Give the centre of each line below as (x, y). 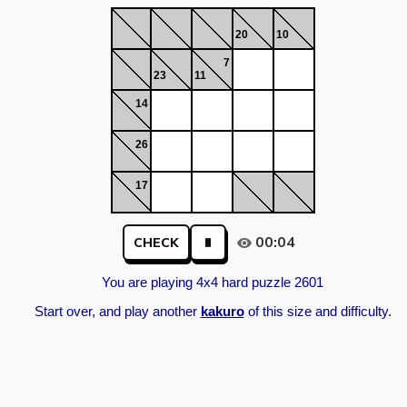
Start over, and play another (117, 312)
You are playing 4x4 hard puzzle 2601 (213, 283)
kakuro (222, 312)
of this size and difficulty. (318, 312)
